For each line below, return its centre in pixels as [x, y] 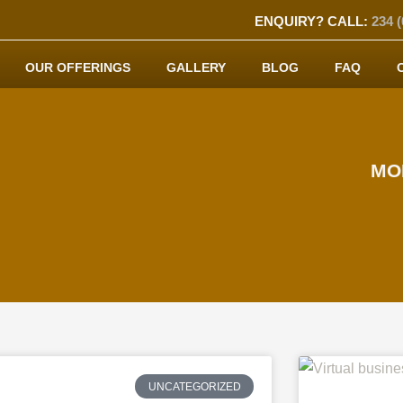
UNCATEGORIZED [194, 386]
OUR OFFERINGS [78, 68]
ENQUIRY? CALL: [313, 21]
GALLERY [197, 68]
